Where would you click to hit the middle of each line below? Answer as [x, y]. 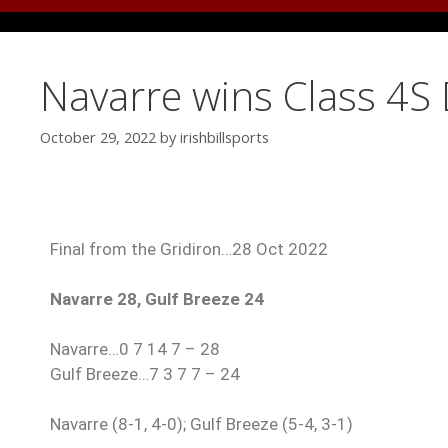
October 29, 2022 [98, 138]
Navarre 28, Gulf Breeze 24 [157, 299]
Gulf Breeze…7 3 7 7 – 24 [145, 374]
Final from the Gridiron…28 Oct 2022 [189, 249]
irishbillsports [224, 138]
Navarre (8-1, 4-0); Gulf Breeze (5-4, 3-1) [201, 424]
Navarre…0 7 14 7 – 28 [135, 349]
